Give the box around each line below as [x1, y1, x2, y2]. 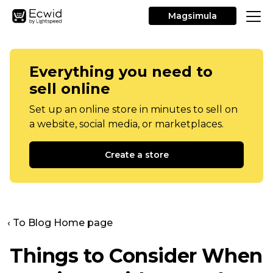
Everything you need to [29, 63, 213, 80]
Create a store [104, 149, 169, 160]
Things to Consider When [10, 244, 263, 268]
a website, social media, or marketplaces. [29, 118, 224, 130]
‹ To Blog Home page [7, 217, 113, 229]
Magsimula [168, 10, 217, 21]
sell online [29, 80, 110, 97]
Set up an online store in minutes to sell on [29, 104, 238, 115]
